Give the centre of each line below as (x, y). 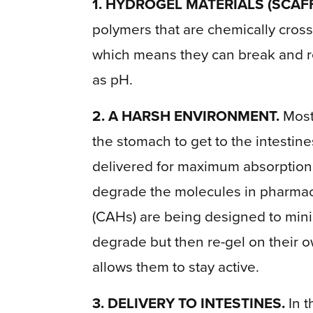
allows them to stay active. (176, 267)
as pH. (112, 79)
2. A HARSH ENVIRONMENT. (186, 116)
